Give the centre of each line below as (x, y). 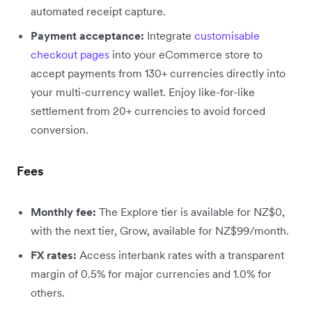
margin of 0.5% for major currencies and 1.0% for (151, 273)
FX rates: (54, 255)
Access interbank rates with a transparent (180, 255)
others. (48, 292)
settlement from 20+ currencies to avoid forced (148, 110)
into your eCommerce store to (186, 54)
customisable (227, 35)
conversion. (60, 129)
